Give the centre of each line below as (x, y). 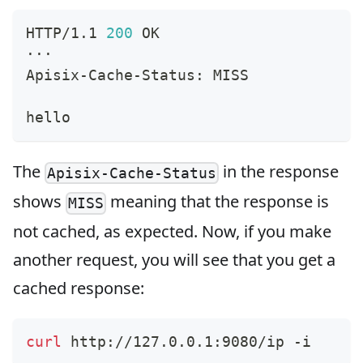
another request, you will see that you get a (174, 260)
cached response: (79, 288)
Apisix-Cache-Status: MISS (137, 75)
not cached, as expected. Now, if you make (172, 232)
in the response (279, 172)
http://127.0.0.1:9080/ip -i (186, 342)
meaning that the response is (218, 202)
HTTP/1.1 (66, 33)
